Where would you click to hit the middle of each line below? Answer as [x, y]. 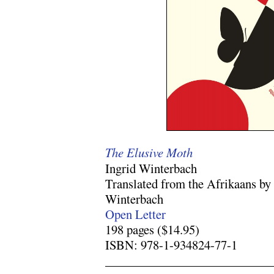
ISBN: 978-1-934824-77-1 [171, 244]
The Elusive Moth [149, 152]
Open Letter [135, 214]
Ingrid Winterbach [151, 168]
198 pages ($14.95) [152, 229]
